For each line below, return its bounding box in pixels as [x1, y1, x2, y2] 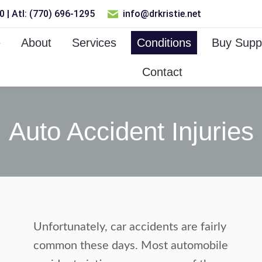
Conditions [136, 36, 191, 49]
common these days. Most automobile [33, 240, 229, 251]
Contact [142, 65, 182, 78]
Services [71, 36, 116, 49]
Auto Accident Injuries [8, 117, 254, 146]
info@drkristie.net [123, 8, 202, 19]
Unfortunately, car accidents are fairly [33, 221, 227, 233]
